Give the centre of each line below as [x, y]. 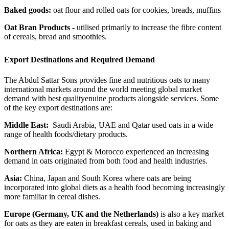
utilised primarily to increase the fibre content [148, 28]
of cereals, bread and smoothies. [55, 37]
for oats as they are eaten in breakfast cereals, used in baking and [108, 223]
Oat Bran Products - [39, 28]
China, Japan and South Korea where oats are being [107, 178]
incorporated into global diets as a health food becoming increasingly [114, 187]
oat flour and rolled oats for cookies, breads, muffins [137, 10]
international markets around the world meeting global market [103, 89]
